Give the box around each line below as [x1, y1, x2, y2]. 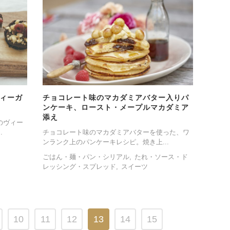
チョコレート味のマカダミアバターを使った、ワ [42, 128, 189, 137]
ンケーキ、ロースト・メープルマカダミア [42, 103, 189, 112]
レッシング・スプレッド [42, 163, 116, 171]
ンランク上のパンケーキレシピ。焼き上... [42, 138, 169, 146]
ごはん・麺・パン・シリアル [42, 153, 129, 161]
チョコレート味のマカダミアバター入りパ [42, 93, 189, 102]
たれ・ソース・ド [135, 153, 188, 161]
